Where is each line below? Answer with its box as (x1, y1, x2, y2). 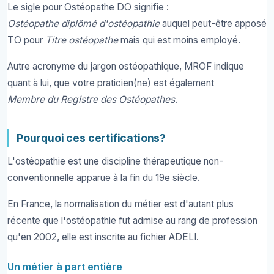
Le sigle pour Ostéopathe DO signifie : (7, 1, 169, 13)
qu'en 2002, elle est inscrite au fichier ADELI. (7, 231, 199, 243)
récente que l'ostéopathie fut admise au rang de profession (7, 214, 257, 226)
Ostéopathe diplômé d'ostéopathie (7, 18, 160, 30)
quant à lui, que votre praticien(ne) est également (7, 76, 214, 89)
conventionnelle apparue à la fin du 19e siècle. (7, 172, 200, 184)
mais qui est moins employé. (118, 34, 240, 46)
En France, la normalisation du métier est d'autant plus (7, 198, 234, 210)
